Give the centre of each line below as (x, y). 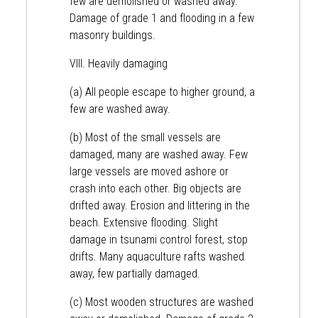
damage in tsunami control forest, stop (159, 239)
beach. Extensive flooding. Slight (144, 222)
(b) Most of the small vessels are (145, 137)
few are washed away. (121, 109)
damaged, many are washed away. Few (159, 154)
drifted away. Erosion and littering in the (160, 205)
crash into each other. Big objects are (155, 188)
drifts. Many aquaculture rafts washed (157, 256)
